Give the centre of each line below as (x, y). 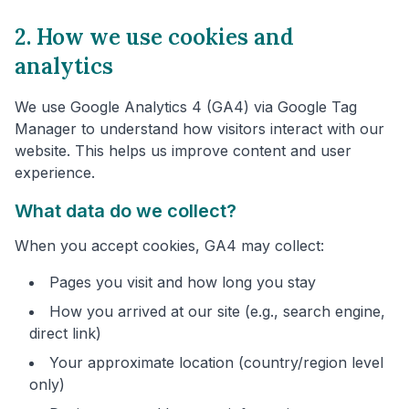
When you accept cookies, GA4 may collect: (169, 246)
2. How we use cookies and (154, 37)
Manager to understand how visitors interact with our (199, 129)
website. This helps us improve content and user (183, 151)
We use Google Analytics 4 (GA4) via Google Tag (186, 107)
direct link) (65, 334)
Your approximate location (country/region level (216, 363)
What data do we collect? (126, 211)
